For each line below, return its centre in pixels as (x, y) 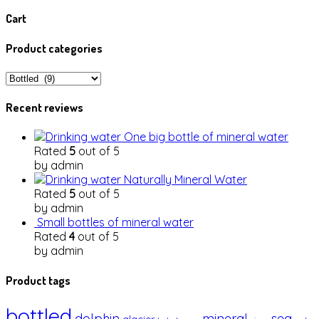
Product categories (54, 48)
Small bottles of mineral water (115, 223)
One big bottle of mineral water (206, 137)
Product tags (38, 280)
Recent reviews (45, 108)
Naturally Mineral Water (185, 180)
